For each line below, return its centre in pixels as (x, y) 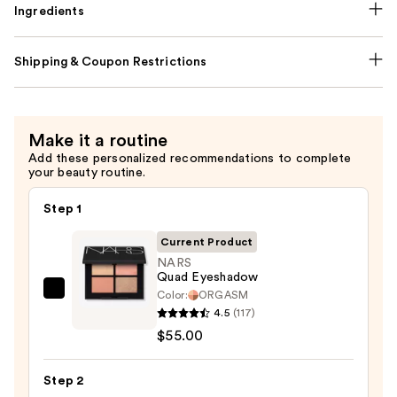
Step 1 (63, 210)
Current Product (207, 242)
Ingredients (49, 12)
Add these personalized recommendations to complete (190, 159)
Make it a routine (98, 141)
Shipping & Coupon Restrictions (111, 62)
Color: (172, 296)
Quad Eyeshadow (208, 278)
